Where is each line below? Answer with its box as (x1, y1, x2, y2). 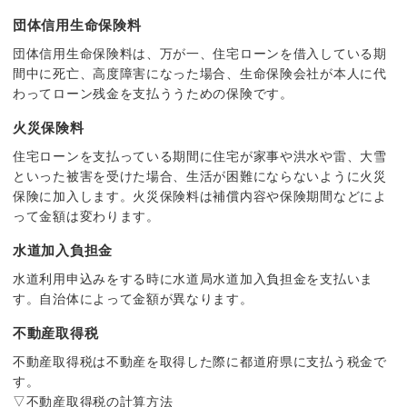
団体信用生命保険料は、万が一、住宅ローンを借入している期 (13, 45, 387, 61)
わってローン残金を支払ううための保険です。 (13, 85, 293, 101)
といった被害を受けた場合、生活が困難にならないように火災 (13, 168, 387, 184)
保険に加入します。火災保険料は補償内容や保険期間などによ (13, 188, 387, 203)
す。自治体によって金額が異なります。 (13, 291, 253, 306)
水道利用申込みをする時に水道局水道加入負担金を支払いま (13, 271, 373, 286)
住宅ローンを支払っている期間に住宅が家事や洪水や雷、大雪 (13, 148, 387, 164)
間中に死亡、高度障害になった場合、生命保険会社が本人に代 (13, 65, 387, 81)
